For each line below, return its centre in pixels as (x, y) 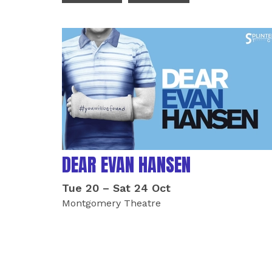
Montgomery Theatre (111, 203)
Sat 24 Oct (142, 188)
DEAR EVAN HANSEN (126, 165)
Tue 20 (80, 188)
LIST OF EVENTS (120, 38)
